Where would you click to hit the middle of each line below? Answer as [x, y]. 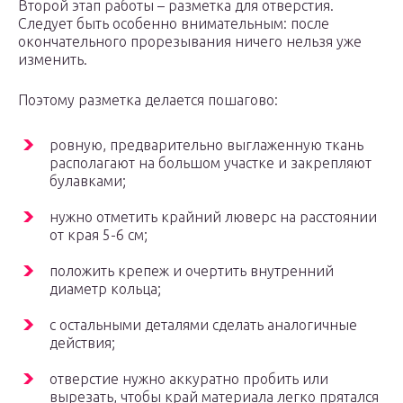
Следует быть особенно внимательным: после [174, 24]
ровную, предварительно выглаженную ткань [206, 145]
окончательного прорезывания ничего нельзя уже [190, 42]
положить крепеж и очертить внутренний [192, 271]
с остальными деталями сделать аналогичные [203, 325]
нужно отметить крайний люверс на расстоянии [213, 217]
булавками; [88, 181]
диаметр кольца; [105, 289]
